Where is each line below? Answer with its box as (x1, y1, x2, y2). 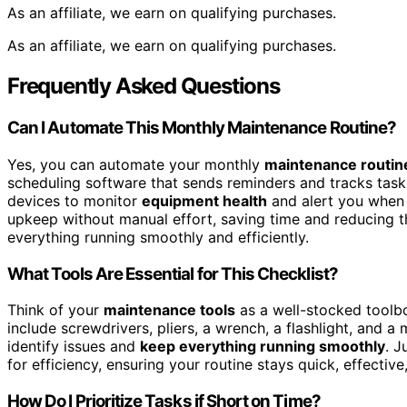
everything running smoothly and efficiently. (7, 227, 309, 246)
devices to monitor (7, 191, 142, 210)
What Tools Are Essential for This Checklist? (7, 263, 338, 284)
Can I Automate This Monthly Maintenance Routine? (7, 117, 397, 139)
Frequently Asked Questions (7, 73, 280, 100)
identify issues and (7, 337, 140, 356)
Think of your (7, 301, 104, 320)
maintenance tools (104, 301, 235, 320)
